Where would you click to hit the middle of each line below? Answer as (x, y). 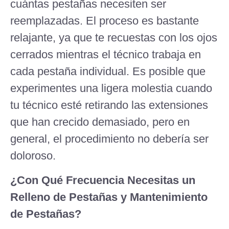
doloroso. (33, 156)
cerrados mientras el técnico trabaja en (106, 55)
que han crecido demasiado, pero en (100, 122)
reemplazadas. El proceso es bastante (105, 21)
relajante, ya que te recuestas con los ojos (114, 38)
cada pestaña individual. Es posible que (108, 72)
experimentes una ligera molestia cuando (111, 88)
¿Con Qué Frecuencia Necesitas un (103, 180)
